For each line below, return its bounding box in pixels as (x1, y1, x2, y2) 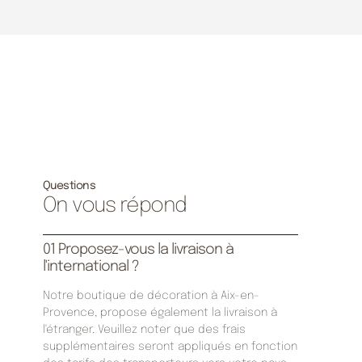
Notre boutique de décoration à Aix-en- (42, 290, 259, 302)
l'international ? (42, 259, 139, 275)
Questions (42, 180, 96, 192)
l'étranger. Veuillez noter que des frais (42, 324, 246, 336)
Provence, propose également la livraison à (42, 307, 277, 319)
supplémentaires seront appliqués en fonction (42, 341, 297, 353)
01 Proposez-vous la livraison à (42, 242, 234, 258)
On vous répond (42, 195, 187, 217)
